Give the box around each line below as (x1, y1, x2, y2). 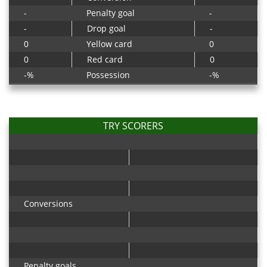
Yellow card (86, 38, 132, 49)
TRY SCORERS (103, 119, 163, 132)
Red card (87, 54, 123, 65)
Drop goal (87, 23, 126, 34)
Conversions (24, 198, 73, 209)
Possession (86, 69, 130, 80)
